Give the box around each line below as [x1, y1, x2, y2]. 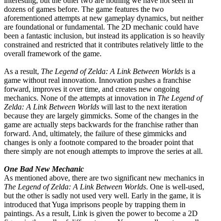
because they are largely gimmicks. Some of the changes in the [4, 111, 198, 120]
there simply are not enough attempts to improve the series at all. [4, 147, 203, 155]
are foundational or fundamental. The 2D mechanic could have [4, 22, 199, 31]
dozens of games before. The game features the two [4, 4, 164, 13]
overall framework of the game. [4, 49, 102, 58]
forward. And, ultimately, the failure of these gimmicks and [4, 129, 186, 138]
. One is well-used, [146, 182, 204, 191]
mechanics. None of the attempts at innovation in [4, 93, 157, 102]
